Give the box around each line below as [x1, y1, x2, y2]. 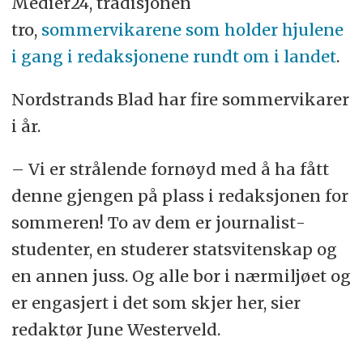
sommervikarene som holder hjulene [36, 19, 344, 41]
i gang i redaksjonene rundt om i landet [11, 46, 336, 67]
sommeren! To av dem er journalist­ [11, 211, 305, 233]
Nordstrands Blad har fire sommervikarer [11, 89, 349, 109]
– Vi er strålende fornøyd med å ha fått [11, 158, 329, 179]
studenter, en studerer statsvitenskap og [11, 238, 337, 259]
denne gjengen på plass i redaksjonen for [11, 185, 348, 206]
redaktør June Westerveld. [11, 318, 220, 340]
